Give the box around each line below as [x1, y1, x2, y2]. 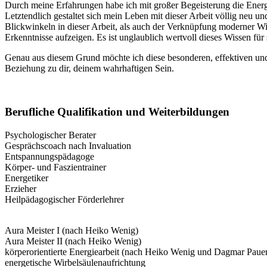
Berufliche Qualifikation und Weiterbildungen [5, 105, 229, 118]
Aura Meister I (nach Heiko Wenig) [5, 225, 138, 235]
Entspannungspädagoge [5, 151, 94, 162]
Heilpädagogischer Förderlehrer [5, 194, 124, 204]
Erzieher [5, 183, 36, 194]
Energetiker [5, 172, 48, 183]
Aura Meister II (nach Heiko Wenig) [5, 235, 141, 246]
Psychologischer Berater [5, 129, 96, 140]
